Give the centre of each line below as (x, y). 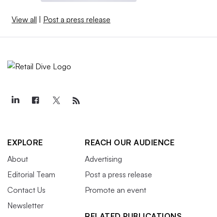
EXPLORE (25, 142)
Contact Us (26, 190)
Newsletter (25, 205)
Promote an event (116, 190)
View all (24, 19)
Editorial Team (31, 174)
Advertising (103, 159)
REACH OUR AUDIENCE (130, 142)
